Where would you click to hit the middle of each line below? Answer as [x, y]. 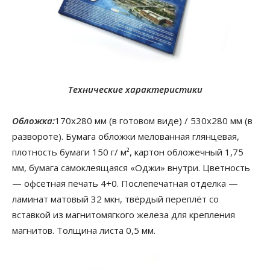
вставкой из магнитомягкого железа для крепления [124, 214]
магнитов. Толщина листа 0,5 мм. [84, 230]
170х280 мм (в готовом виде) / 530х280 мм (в [154, 120]
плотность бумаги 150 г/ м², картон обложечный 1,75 [128, 152]
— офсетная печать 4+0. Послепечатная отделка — [125, 183]
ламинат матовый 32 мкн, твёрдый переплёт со [115, 199]
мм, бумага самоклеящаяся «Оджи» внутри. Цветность [131, 167]
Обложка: [33, 120]
